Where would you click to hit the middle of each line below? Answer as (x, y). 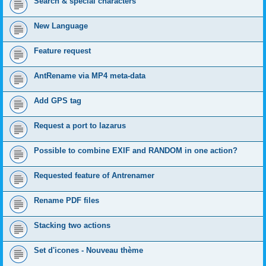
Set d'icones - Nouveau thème (88, 250)
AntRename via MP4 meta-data (90, 76)
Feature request (62, 51)
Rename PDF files (66, 200)
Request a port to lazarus (80, 126)
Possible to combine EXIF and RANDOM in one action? (136, 151)
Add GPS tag (58, 101)
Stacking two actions (72, 225)
